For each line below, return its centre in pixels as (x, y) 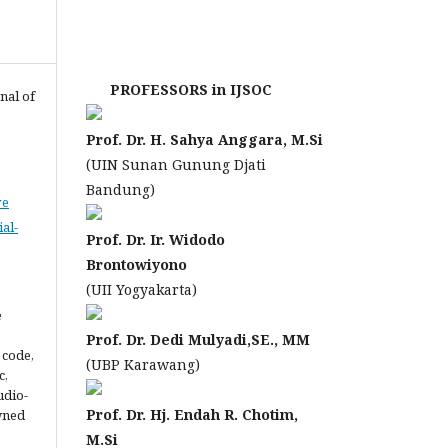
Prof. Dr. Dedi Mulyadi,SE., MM (198, 339)
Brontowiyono (136, 264)
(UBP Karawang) (143, 364)
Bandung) (120, 189)
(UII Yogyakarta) (141, 289)
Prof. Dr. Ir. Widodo (155, 239)
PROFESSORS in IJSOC (179, 89)
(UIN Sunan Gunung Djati (176, 164)
